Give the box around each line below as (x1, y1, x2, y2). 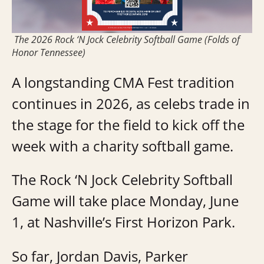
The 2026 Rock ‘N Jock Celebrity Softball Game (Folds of (12, 33, 240, 47)
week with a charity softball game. (12, 136, 237, 156)
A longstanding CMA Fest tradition (12, 72, 235, 92)
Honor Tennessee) (12, 46, 85, 60)
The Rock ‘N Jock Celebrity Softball (12, 170, 233, 190)
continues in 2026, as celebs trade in (12, 93, 250, 113)
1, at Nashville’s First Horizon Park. (12, 212, 235, 232)
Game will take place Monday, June (12, 191, 239, 211)
